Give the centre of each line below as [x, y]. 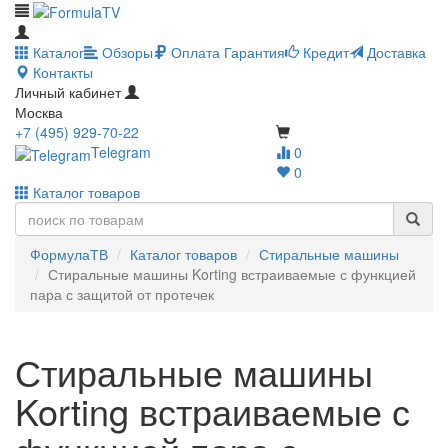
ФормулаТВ [69, 254]
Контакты [61, 72]
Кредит [324, 52]
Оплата [193, 52]
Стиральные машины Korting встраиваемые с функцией [232, 274]
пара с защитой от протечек [122, 294]
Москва [39, 112]
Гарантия [252, 52]
